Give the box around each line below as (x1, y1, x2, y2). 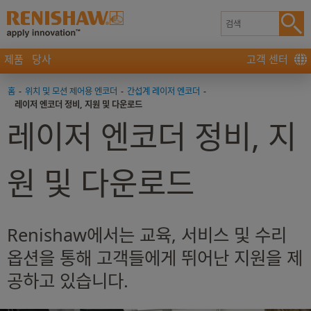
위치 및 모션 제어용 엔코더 (25, 85, 117, 97)
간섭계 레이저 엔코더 (127, 85, 200, 97)
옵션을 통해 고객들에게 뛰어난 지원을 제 (7, 246, 303, 270)
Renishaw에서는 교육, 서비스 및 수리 (7, 223, 287, 247)
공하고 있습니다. (7, 269, 128, 293)
